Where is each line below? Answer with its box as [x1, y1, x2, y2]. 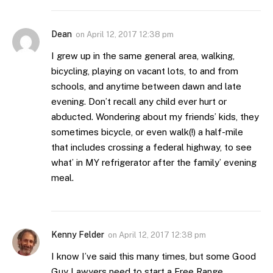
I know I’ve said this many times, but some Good [51, 250, 256, 261]
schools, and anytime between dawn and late [51, 80, 241, 91]
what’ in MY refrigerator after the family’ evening [51, 157, 257, 168]
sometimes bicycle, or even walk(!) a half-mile [51, 126, 243, 137]
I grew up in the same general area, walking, [51, 50, 235, 61]
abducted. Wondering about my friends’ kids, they [51, 111, 259, 122]
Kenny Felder [51, 229, 104, 239]
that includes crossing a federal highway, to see [51, 141, 252, 152]
